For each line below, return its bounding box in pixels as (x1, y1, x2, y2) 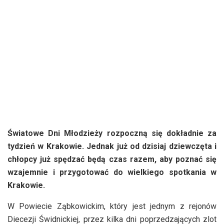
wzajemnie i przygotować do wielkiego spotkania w (7, 167, 216, 177)
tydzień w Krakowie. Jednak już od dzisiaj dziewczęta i (7, 141, 216, 151)
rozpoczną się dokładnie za (106, 128, 217, 138)
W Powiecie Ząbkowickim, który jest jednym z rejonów (7, 201, 216, 211)
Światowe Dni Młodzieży (7, 128, 103, 138)
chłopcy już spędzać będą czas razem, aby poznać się (7, 154, 216, 164)
